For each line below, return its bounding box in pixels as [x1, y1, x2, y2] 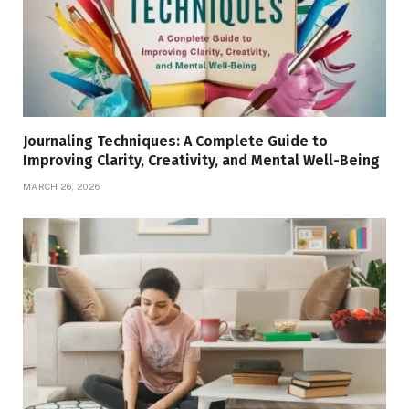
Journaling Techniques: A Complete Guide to [23, 131, 328, 150]
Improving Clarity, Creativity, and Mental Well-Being [23, 151, 380, 169]
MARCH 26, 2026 [23, 180, 100, 192]
